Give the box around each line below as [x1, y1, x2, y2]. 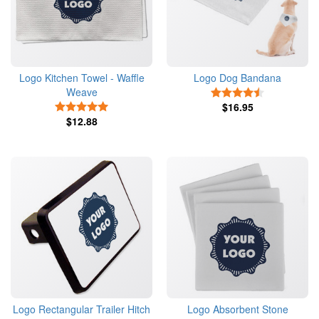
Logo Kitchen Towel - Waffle [19, 70, 145, 85]
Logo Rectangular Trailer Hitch [13, 302, 150, 316]
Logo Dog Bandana [194, 70, 281, 85]
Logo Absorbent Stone [187, 302, 288, 316]
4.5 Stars [267, 85, 298, 97]
